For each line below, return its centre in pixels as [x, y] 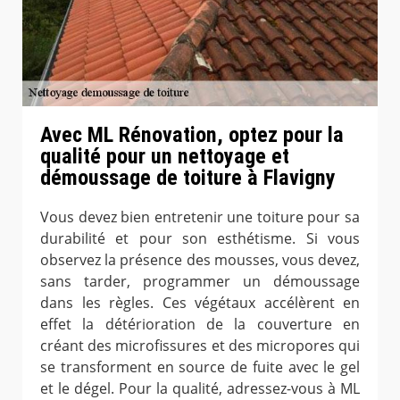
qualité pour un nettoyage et [165, 156]
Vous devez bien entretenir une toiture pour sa [200, 217]
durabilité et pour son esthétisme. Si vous [200, 238]
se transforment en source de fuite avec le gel [200, 367]
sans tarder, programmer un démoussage [200, 281]
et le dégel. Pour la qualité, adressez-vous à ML [200, 388]
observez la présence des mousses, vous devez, [200, 259]
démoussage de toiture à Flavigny [188, 177]
